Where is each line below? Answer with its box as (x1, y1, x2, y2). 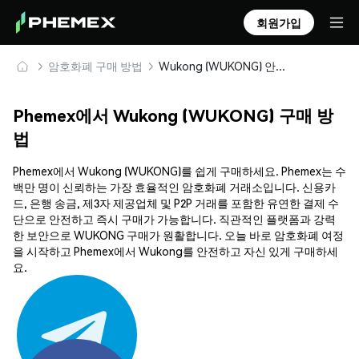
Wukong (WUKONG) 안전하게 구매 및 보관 (276, 58, 285, 73)
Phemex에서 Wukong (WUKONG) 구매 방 (13, 104, 333, 127)
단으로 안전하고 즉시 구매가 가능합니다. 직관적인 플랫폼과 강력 (13, 212, 336, 227)
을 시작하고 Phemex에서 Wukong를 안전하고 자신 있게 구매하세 (13, 244, 338, 259)
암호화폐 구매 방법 (48, 58, 143, 73)
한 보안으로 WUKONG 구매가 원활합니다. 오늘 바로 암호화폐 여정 (13, 228, 344, 243)
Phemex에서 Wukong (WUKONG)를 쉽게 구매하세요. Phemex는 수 (13, 163, 346, 179)
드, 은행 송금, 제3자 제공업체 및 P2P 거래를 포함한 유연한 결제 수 (13, 196, 339, 211)
